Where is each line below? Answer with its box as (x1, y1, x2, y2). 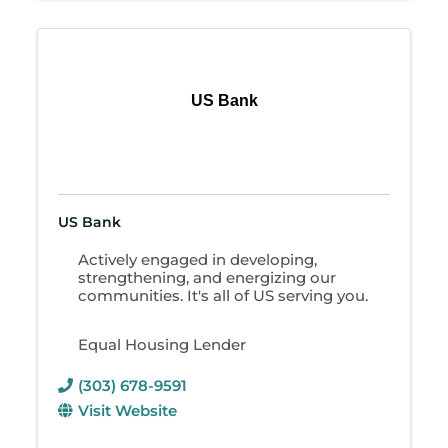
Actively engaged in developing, (78, 250, 318, 270)
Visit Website (78, 401, 178, 421)
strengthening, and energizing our (78, 268, 337, 288)
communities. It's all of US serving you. (78, 286, 369, 306)
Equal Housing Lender (78, 335, 247, 355)
